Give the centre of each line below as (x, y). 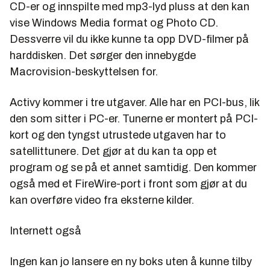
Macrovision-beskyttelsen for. (84, 71)
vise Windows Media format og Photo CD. (114, 23)
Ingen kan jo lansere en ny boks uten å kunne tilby (131, 261)
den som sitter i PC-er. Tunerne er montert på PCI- (134, 118)
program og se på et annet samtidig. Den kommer (133, 167)
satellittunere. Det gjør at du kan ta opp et (113, 151)
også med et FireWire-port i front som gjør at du (128, 184)
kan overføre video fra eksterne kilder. (102, 200)
